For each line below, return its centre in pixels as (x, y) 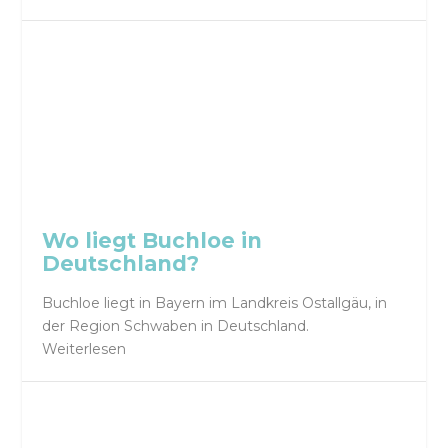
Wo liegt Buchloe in (152, 240)
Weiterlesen (84, 349)
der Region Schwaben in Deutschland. (176, 326)
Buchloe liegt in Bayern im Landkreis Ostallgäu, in (215, 303)
